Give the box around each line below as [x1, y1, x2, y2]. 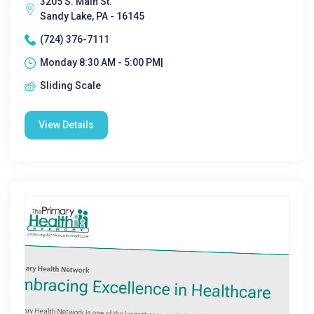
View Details [39, 119, 94, 130]
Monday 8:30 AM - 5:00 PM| [40, 57, 163, 68]
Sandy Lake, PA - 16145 [40, 11, 144, 22]
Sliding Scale [40, 80, 101, 91]
